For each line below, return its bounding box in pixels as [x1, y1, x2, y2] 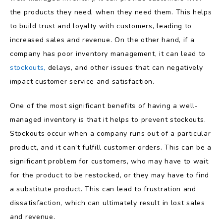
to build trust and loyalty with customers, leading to [10, 21, 192, 31]
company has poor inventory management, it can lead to [10, 49, 206, 58]
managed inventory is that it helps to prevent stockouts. [10, 114, 206, 124]
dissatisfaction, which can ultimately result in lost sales [10, 198, 205, 208]
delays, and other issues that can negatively [48, 62, 203, 72]
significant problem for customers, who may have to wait [10, 156, 209, 166]
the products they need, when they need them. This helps [10, 7, 212, 17]
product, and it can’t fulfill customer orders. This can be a [10, 142, 212, 152]
